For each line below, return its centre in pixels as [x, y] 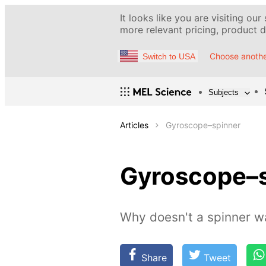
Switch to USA [169, 56]
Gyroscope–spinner [203, 125]
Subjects [224, 92]
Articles [134, 125]
